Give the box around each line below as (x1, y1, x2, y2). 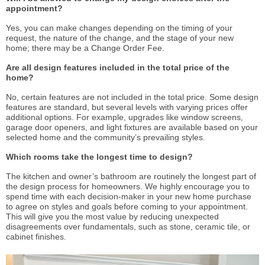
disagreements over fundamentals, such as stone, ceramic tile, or (6, 222, 250, 232)
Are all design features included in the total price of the (6, 63, 230, 73)
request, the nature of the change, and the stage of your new (6, 33, 234, 43)
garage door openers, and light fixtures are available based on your (6, 122, 258, 132)
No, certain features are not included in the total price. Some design (6, 92, 258, 102)
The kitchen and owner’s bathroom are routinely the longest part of (6, 172, 256, 182)
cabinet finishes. (6, 232, 66, 242)
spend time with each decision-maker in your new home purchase (6, 192, 251, 202)
